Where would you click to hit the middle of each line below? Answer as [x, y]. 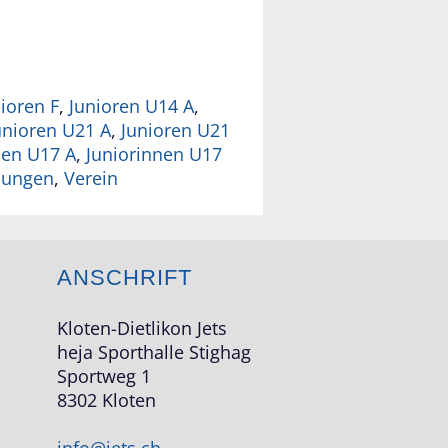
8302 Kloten [106, 400]
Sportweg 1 [104, 376]
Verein [91, 178]
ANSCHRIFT [124, 278]
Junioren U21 [175, 130]
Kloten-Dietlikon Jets [142, 328]
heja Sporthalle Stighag [154, 352]
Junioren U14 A [131, 106]
